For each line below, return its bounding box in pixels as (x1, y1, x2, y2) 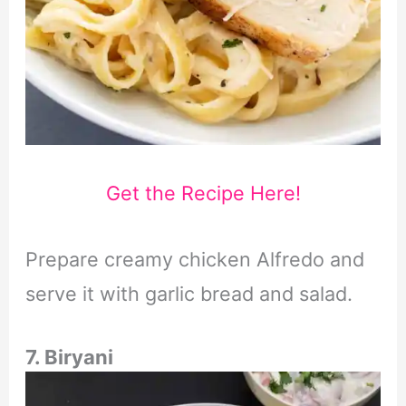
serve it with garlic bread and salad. (24, 282, 353, 306)
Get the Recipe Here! (105, 181, 301, 206)
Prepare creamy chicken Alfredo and (24, 247, 364, 272)
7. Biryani (24, 344, 113, 369)
